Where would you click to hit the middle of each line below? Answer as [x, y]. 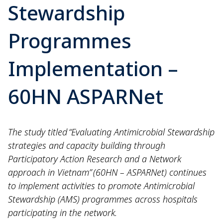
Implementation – [93, 68]
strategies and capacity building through [87, 145]
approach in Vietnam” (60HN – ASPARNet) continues [107, 172]
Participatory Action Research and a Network [95, 159]
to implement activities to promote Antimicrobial [101, 186]
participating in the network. [62, 213]
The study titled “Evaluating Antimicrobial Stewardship [111, 132]
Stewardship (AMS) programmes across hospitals [103, 199]
